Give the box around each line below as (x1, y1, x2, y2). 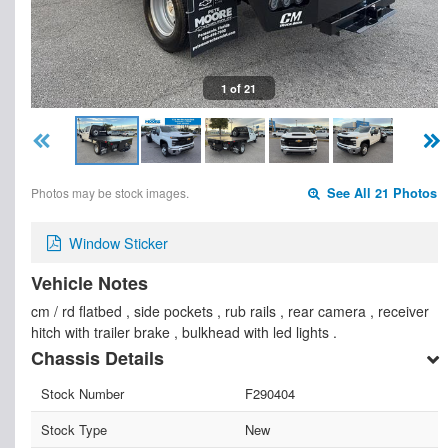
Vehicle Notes (31, 270, 148, 296)
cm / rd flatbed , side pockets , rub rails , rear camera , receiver (31, 301, 429, 321)
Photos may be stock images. (31, 184, 189, 202)
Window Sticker (69, 232, 168, 254)
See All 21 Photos (323, 184, 438, 203)
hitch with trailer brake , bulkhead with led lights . (31, 322, 337, 342)
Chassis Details (31, 345, 164, 372)
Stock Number (41, 384, 124, 404)
